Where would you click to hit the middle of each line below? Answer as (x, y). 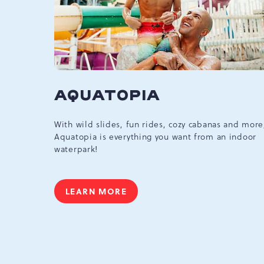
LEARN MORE (96, 191)
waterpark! (76, 149)
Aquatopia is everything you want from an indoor (155, 137)
